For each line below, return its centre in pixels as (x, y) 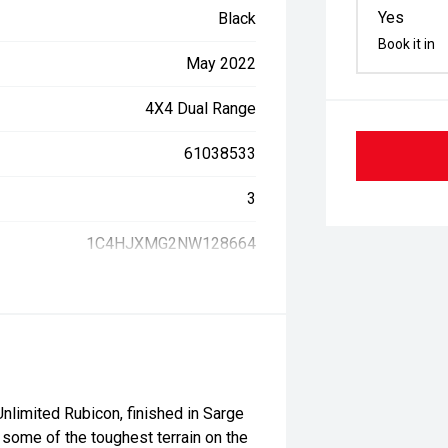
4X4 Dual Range (201, 108)
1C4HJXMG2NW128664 (171, 243)
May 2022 (221, 63)
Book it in (407, 44)
